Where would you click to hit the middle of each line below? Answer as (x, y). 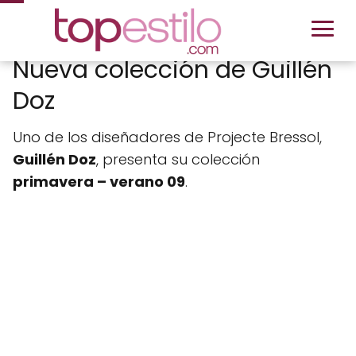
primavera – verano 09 (99, 182)
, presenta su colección (178, 159)
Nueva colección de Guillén (172, 70)
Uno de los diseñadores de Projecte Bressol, (167, 137)
